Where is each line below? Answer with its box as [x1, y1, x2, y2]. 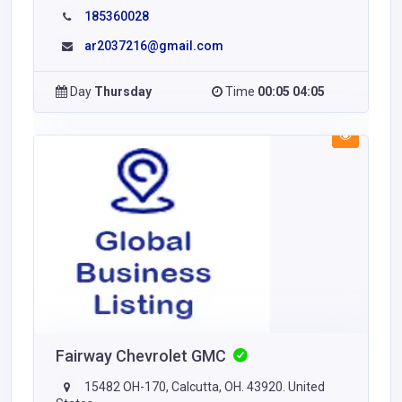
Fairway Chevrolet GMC [56, 346, 230, 365]
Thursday [94, 84, 152, 99]
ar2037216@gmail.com [84, 39, 223, 53]
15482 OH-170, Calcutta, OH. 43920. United [82, 380, 325, 394]
